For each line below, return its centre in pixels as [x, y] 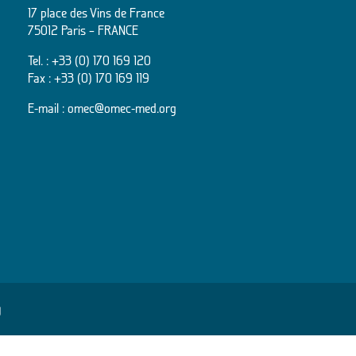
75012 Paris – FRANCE [83, 30]
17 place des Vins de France [96, 12]
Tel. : [39, 60]
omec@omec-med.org [122, 108]
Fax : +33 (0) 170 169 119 [88, 77]
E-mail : [47, 108]
